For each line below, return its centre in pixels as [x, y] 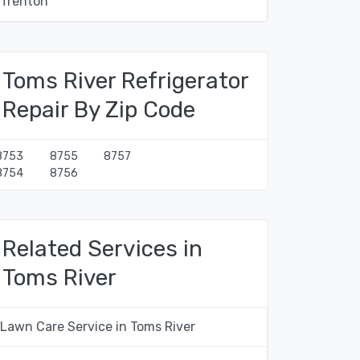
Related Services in [102, 249]
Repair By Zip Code [99, 110]
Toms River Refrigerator [125, 81]
